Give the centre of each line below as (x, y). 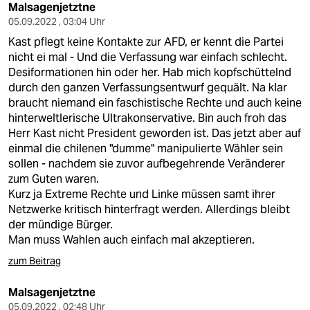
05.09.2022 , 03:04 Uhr (57, 21)
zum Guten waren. (54, 179)
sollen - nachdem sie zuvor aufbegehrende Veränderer (147, 164)
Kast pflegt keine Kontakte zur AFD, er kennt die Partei (146, 42)
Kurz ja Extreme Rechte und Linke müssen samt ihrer (142, 194)
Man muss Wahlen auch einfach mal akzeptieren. (131, 240)
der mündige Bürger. (61, 225)
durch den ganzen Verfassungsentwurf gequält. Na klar (148, 88)
